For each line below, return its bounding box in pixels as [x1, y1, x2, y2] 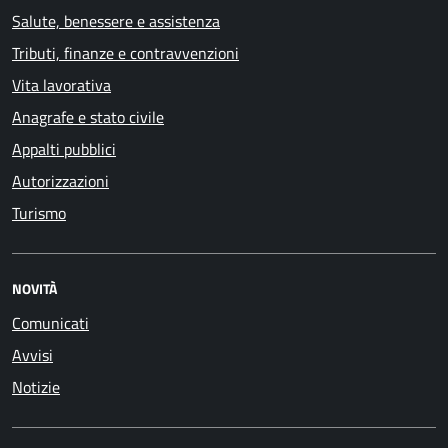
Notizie [12, 374, 60, 399]
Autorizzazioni [12, 168, 109, 193]
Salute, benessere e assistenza [12, 8, 220, 33]
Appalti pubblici [12, 136, 116, 161]
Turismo [12, 200, 66, 225]
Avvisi [12, 342, 53, 367]
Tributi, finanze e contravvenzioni [12, 40, 239, 65]
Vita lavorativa [12, 72, 111, 97]
